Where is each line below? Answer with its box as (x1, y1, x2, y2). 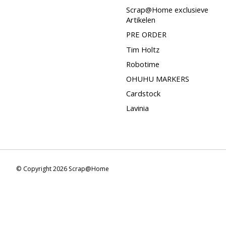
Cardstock (126, 88, 160, 99)
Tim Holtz (126, 44, 159, 54)
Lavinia (126, 103, 149, 114)
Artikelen (126, 15, 155, 25)
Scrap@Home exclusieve (126, 5, 208, 15)
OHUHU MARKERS (126, 73, 189, 84)
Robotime (126, 59, 159, 69)
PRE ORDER (126, 29, 166, 40)
